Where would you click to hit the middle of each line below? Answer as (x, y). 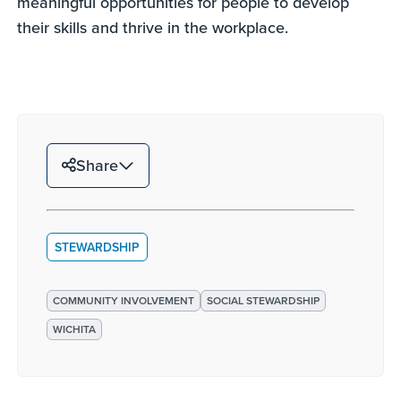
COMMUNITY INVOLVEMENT (124, 300)
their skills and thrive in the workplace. (155, 27)
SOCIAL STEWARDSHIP (264, 300)
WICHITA (75, 328)
